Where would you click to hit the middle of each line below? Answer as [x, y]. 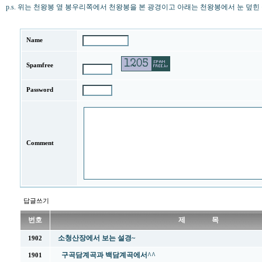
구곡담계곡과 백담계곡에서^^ [108, 255]
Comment [40, 143]
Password [40, 90]
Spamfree [40, 65]
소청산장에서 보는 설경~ [96, 238]
